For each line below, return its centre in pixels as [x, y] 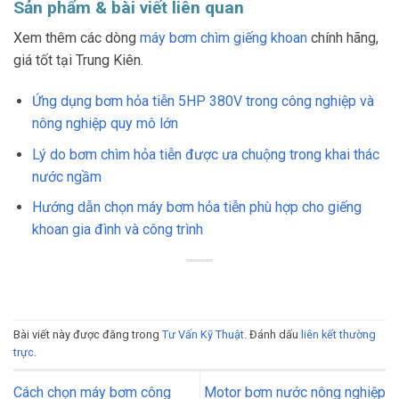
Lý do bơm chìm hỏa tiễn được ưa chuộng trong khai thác [205, 154]
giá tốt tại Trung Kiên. [78, 61]
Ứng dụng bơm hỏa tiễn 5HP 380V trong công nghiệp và [203, 101]
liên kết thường [338, 335]
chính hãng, [343, 38]
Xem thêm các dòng [77, 38]
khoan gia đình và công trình [117, 230]
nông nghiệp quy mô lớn [105, 123]
